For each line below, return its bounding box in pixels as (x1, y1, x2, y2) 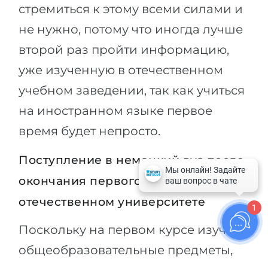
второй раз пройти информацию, (19, 42, 229, 57)
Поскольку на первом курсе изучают (19, 223, 249, 237)
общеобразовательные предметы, (19, 243, 233, 257)
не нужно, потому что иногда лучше (19, 22, 243, 36)
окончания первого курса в (19, 174, 191, 188)
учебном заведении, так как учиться (19, 83, 245, 98)
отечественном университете (19, 195, 205, 209)
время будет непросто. (19, 124, 160, 138)
